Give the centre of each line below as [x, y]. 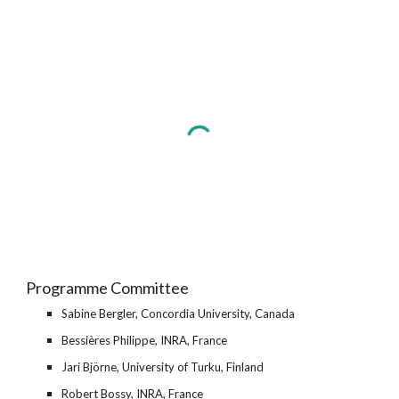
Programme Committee [108, 288]
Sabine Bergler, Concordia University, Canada [179, 313]
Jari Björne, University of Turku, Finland [163, 367]
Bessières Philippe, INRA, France [145, 340]
